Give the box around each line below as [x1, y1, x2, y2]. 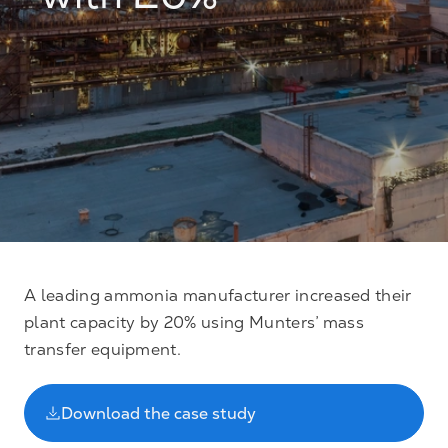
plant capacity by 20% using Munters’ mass [24, 313, 365, 332]
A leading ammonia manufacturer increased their [24, 286, 412, 305]
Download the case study [61, 403, 256, 423]
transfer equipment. [24, 340, 182, 359]
